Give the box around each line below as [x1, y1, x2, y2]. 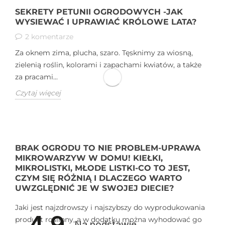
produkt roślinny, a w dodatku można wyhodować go [15, 214, 202, 224]
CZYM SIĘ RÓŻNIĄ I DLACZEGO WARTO [15, 173, 182, 183]
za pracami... [15, 72, 58, 81]
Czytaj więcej [15, 88, 61, 97]
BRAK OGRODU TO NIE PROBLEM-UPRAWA [15, 143, 200, 153]
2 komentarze [25, 32, 73, 41]
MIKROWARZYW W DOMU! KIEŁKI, [15, 153, 163, 163]
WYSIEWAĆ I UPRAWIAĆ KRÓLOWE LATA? [15, 17, 196, 27]
